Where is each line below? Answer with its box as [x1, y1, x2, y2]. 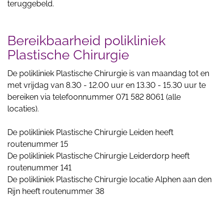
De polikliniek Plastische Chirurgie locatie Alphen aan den [7, 175, 212, 184]
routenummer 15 [7, 139, 68, 149]
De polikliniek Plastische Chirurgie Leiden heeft [7, 128, 173, 137]
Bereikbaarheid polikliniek [7, 33, 165, 48]
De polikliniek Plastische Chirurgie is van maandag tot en [7, 69, 209, 78]
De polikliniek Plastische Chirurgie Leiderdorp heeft [7, 151, 190, 161]
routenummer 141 [7, 163, 72, 172]
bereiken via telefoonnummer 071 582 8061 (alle [7, 92, 181, 102]
